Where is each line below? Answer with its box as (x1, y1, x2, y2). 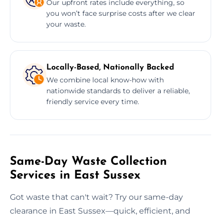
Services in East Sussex (10, 169, 141, 182)
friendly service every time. (46, 97, 139, 106)
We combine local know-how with (46, 75, 164, 84)
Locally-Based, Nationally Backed (46, 63, 174, 72)
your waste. (46, 19, 86, 29)
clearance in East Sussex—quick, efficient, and (10, 206, 190, 216)
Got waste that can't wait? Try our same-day (10, 192, 183, 202)
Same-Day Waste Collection (10, 155, 167, 168)
